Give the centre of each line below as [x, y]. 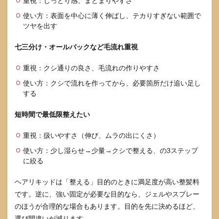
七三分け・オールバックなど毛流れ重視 [76, 47]
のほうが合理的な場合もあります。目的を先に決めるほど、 [107, 206]
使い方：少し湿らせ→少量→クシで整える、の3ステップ [110, 150]
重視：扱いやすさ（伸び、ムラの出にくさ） [91, 135]
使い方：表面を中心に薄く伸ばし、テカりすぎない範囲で [112, 15]
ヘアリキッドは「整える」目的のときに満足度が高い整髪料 [107, 182]
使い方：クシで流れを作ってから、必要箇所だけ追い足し [112, 83]
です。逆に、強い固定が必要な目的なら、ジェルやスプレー [107, 194]
